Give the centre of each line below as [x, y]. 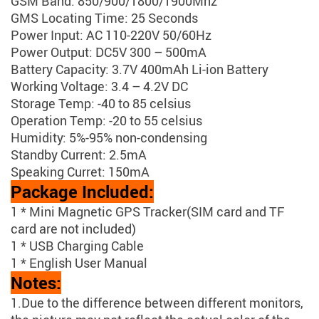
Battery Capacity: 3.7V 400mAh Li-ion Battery [140, 69]
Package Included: [82, 192]
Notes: [36, 283]
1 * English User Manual [79, 263]
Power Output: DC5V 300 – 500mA [109, 52]
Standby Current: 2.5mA [79, 155]
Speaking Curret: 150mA [80, 172]
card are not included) [73, 229]
